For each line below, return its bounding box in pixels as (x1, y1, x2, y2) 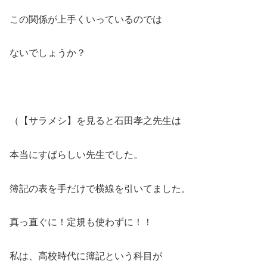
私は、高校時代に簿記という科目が (10, 251, 162, 262)
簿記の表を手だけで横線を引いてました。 (10, 183, 191, 194)
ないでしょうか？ (10, 48, 86, 58)
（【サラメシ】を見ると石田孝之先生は (10, 116, 181, 126)
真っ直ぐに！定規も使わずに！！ (10, 217, 153, 228)
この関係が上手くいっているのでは (10, 14, 162, 24)
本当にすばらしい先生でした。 (10, 149, 143, 160)
